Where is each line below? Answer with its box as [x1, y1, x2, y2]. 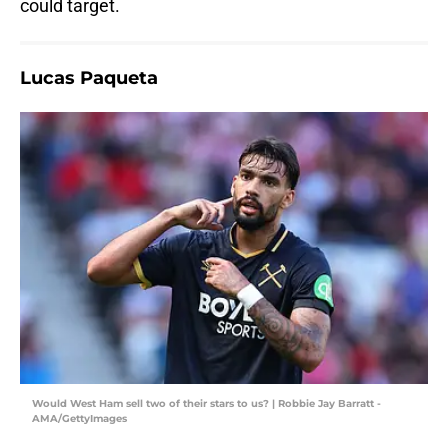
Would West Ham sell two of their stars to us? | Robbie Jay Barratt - [32, 397, 381, 411]
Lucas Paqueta [20, 67, 158, 90]
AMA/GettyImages [32, 412, 127, 426]
